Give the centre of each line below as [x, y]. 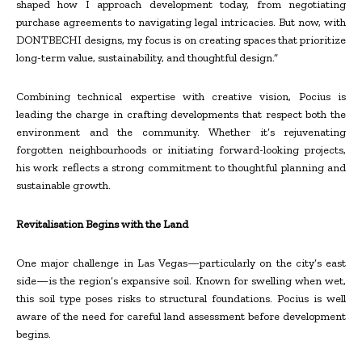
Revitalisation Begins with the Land [102, 225]
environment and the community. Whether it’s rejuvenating [181, 133]
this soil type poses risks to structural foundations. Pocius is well [181, 299]
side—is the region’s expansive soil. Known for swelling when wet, [181, 281]
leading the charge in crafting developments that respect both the [181, 115]
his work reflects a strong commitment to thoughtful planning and [181, 168]
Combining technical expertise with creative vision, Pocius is [181, 97]
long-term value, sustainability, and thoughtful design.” [147, 58]
